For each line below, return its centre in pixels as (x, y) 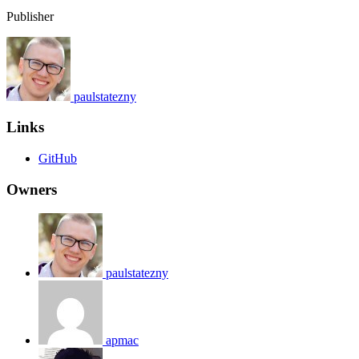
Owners (32, 189)
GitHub (58, 158)
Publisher (30, 16)
